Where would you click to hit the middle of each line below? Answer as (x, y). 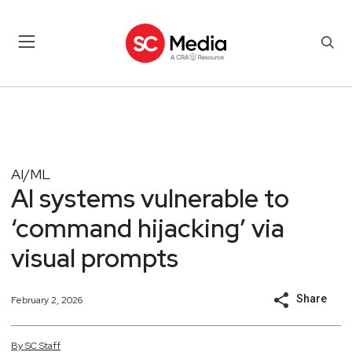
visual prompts (95, 258)
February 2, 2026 (47, 300)
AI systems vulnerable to (150, 198)
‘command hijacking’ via (148, 228)
